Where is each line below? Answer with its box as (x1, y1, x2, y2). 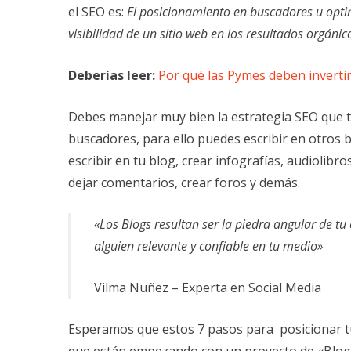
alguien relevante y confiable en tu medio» (94, 237, 323, 255)
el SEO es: (68, 2, 127, 20)
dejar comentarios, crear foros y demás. (68, 173, 300, 191)
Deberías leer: (68, 66, 155, 84)
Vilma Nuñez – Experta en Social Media (94, 278, 321, 296)
